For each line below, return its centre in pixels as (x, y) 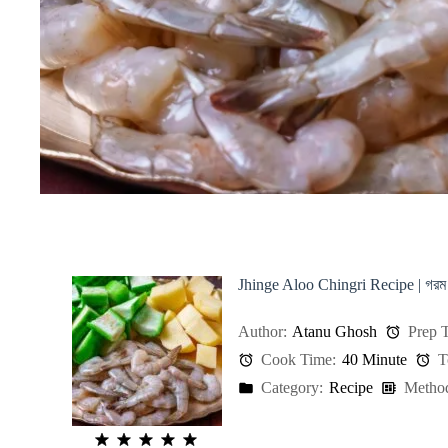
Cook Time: (297, 360)
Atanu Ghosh (334, 332)
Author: (262, 332)
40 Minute (375, 360)
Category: (290, 388)
